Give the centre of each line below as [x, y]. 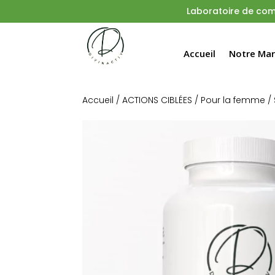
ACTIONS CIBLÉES [157, 100]
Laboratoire [213, 11]
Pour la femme [233, 100]
